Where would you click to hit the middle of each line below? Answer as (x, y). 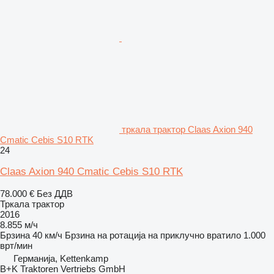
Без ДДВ (55, 193)
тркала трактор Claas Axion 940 (187, 129)
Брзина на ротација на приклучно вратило (153, 235)
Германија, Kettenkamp (61, 258)
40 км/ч (47, 235)
